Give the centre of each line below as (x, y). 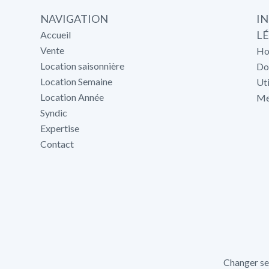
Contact (57, 144)
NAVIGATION (74, 19)
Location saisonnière (82, 66)
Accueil (56, 35)
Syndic (54, 113)
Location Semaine (76, 81)
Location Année (72, 97)
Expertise (60, 128)
